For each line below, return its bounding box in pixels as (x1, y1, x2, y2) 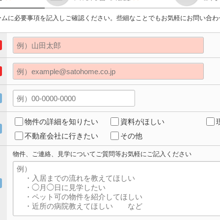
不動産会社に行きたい (25, 132, 98, 140)
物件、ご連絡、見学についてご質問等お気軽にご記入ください (13, 150, 192, 158)
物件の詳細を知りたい (25, 117, 98, 126)
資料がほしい (120, 117, 165, 126)
